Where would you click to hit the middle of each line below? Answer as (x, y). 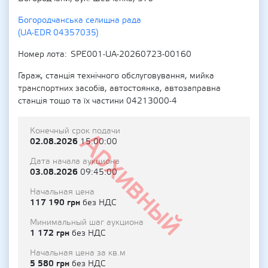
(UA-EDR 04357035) (58, 33)
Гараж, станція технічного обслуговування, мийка (116, 76)
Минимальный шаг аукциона (87, 223)
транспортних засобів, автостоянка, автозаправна (119, 89)
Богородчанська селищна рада (80, 20)
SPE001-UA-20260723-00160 (131, 54)
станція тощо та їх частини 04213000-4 (98, 101)
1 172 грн (51, 233)
